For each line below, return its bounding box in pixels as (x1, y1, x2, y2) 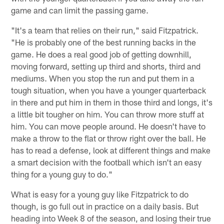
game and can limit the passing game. (11, 4, 149, 15)
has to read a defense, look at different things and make (11, 144, 211, 155)
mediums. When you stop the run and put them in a (11, 72, 195, 83)
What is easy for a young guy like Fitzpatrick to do (11, 188, 189, 199)
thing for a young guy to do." (11, 168, 113, 179)
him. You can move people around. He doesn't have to (11, 120, 206, 131)
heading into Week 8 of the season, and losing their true (11, 212, 211, 223)
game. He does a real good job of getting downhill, (11, 48, 192, 59)
